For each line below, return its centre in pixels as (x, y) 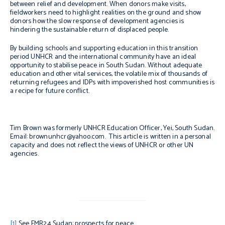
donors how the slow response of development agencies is (97, 21)
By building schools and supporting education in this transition (104, 48)
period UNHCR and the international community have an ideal (103, 57)
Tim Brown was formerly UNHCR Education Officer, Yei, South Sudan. (113, 128)
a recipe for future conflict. (50, 91)
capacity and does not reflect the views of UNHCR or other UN (102, 145)
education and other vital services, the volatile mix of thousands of (109, 74)
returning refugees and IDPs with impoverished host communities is (113, 83)
